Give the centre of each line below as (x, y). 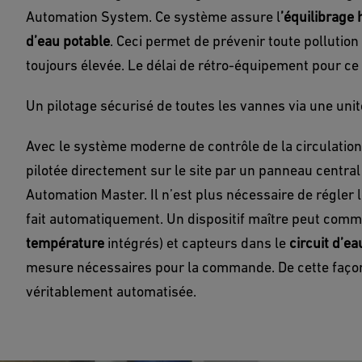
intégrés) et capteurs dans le (197, 243)
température (65, 243)
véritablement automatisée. (111, 291)
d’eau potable (68, 41)
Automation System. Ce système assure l (153, 17)
